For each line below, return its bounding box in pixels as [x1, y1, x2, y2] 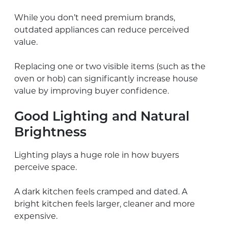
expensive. [14, 211, 58, 221]
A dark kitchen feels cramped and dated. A [14, 186, 187, 196]
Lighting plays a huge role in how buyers [14, 150, 179, 160]
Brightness [14, 126, 87, 139]
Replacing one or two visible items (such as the [14, 61, 206, 71]
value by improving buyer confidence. [14, 85, 169, 96]
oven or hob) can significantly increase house [14, 73, 198, 83]
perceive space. [14, 162, 77, 172]
